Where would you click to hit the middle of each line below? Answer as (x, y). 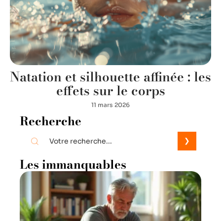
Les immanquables (73, 165)
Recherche (51, 121)
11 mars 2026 (110, 105)
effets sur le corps (110, 91)
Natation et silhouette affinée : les (110, 77)
